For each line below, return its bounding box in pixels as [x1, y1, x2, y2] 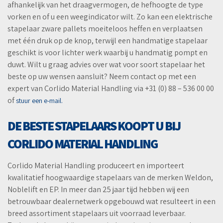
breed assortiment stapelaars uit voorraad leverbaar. [7, 208, 186, 219]
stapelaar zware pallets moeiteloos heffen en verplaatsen [7, 23, 203, 34]
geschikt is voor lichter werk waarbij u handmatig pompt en [7, 47, 208, 58]
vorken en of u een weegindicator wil [7, 11, 130, 22]
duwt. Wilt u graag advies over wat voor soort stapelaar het [7, 59, 205, 70]
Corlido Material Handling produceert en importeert [7, 160, 184, 171]
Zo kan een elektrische [136, 11, 213, 22]
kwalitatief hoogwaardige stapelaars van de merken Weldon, [7, 172, 213, 183]
